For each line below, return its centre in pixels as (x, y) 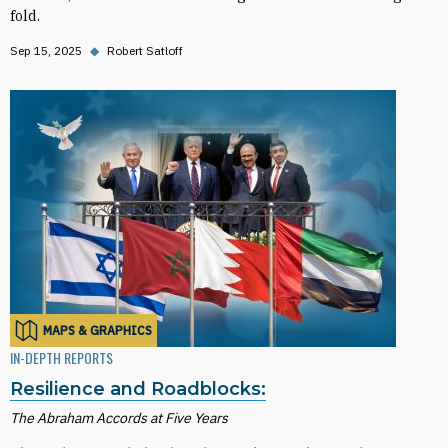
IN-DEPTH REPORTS (61, 357)
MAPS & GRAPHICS (97, 330)
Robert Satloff (145, 50)
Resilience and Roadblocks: (138, 389)
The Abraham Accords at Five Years (119, 418)
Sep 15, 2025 (46, 50)
